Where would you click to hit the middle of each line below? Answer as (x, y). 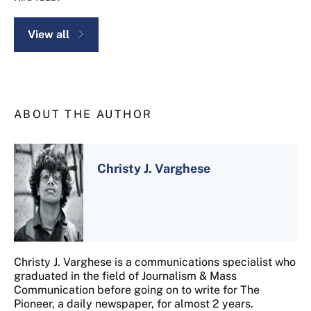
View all (49, 34)
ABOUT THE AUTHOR (83, 114)
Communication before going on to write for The (137, 289)
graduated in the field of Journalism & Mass (125, 276)
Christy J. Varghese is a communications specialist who (155, 262)
